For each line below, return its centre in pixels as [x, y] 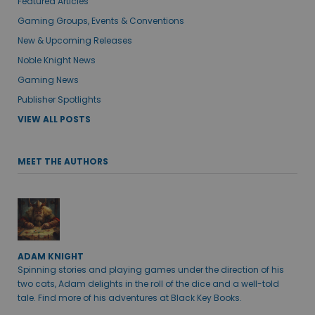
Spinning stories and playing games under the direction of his [151, 269]
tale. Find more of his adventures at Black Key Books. [130, 297]
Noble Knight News [57, 60]
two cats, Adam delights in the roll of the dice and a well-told [148, 283]
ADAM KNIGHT [51, 256]
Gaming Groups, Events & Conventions [101, 20]
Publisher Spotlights [59, 99]
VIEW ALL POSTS [54, 119]
